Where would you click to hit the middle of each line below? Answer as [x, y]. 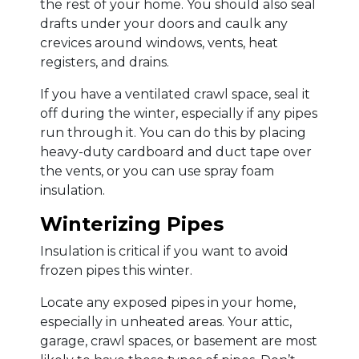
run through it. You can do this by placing [173, 133]
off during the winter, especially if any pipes [179, 114]
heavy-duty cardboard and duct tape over [176, 152]
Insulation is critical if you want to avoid [164, 252]
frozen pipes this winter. [116, 271]
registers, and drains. [105, 63]
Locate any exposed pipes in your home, [168, 303]
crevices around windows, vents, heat [159, 43]
